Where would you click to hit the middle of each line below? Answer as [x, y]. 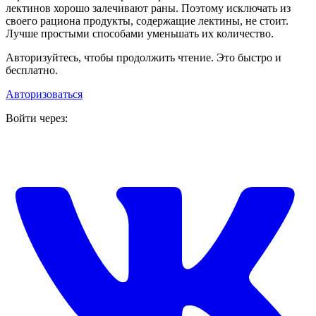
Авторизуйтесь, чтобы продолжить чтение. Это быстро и [144, 58]
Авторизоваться [44, 95]
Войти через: [37, 119]
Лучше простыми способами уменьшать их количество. [140, 34]
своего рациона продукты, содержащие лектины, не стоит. [147, 21]
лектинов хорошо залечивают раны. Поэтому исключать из [148, 8]
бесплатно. [32, 71]
